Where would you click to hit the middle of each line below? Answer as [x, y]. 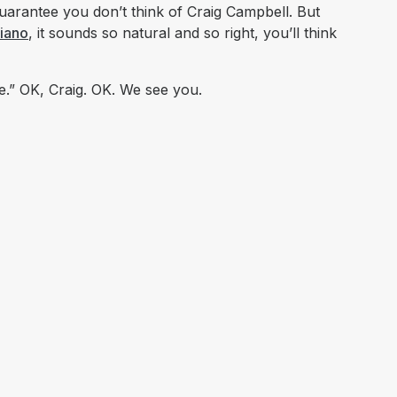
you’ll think [300, 33]
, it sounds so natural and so [126, 33]
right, [244, 33]
